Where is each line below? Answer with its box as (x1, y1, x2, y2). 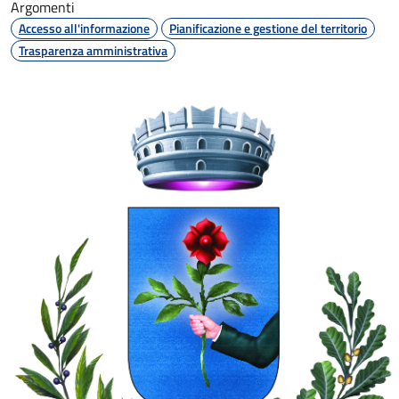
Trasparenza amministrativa (19, 41, 167, 60)
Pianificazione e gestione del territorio (169, 19, 367, 37)
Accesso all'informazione (19, 19, 150, 37)
